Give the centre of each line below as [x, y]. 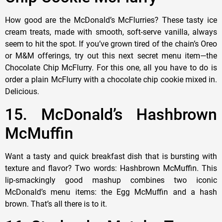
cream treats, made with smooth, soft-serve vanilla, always [111, 32]
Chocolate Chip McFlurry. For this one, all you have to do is [111, 68]
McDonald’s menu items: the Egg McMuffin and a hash [111, 192]
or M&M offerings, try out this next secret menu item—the [111, 56]
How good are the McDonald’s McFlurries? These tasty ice [111, 20]
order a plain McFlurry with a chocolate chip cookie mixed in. [111, 80]
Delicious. [22, 92]
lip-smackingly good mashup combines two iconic [111, 180]
